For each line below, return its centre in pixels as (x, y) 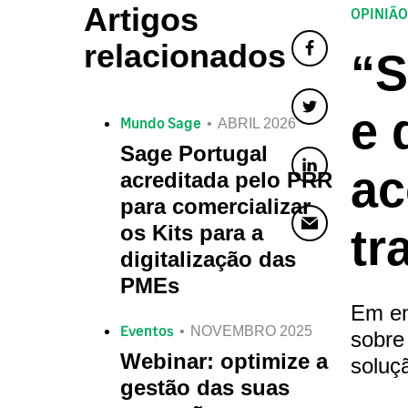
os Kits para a (192, 233)
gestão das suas (205, 388)
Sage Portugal (194, 153)
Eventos (147, 330)
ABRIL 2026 (257, 123)
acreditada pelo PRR (226, 180)
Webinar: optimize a (224, 361)
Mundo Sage (161, 122)
